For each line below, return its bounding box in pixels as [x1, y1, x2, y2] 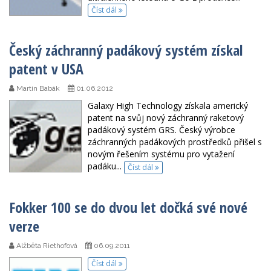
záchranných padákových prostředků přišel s [88, 136, 262, 148]
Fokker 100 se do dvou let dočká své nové [9, 197, 247, 217]
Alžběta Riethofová [15, 241, 77, 250]
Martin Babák [15, 84, 60, 93]
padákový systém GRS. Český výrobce [88, 124, 235, 136]
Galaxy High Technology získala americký [88, 100, 248, 112]
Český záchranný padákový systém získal [9, 40, 243, 60]
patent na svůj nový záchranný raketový [88, 112, 244, 124]
